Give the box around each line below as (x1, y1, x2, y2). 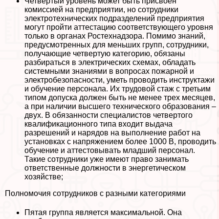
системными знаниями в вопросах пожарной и (24, 67, 194, 76)
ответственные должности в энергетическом (24, 164, 186, 173)
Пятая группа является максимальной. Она (24, 208, 182, 217)
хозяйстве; (24, 173, 63, 181)
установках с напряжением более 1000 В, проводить (24, 137, 216, 146)
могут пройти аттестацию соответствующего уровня (24, 23, 213, 32)
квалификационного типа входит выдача (24, 120, 173, 129)
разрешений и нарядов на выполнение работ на (24, 129, 200, 137)
